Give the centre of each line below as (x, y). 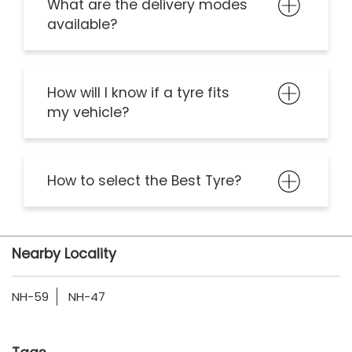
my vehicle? (88, 113)
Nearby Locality (64, 254)
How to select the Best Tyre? (144, 181)
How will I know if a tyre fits (138, 93)
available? (82, 25)
